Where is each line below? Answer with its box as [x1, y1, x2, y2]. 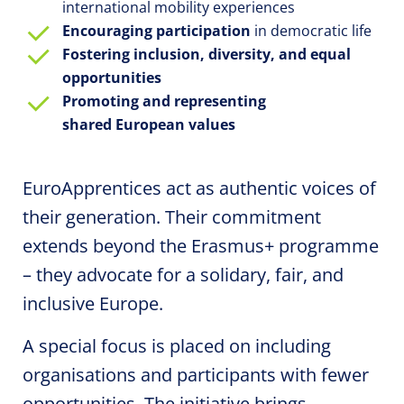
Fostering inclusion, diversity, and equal [62, 44, 351, 64]
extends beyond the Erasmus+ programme [23, 234, 379, 258]
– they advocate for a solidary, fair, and [23, 262, 344, 287]
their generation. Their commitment [23, 205, 321, 229]
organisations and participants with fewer [23, 363, 369, 387]
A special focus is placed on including [23, 334, 331, 358]
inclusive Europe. [23, 291, 163, 316]
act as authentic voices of [161, 176, 376, 200]
